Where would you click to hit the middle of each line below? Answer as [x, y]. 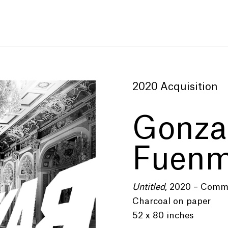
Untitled [149, 187]
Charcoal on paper [172, 201]
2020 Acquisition [175, 87]
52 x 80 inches [163, 216]
